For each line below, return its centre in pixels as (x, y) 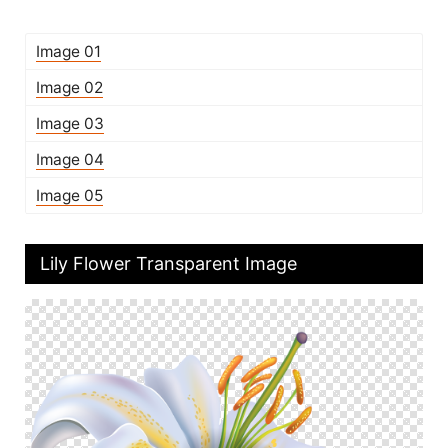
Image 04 (70, 159)
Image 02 (69, 87)
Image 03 (70, 123)
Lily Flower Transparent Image (168, 263)
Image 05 (69, 195)
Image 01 (68, 51)
